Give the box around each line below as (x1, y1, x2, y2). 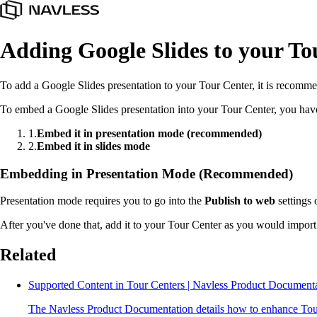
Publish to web (204, 195, 275, 207)
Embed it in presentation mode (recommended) (37, 127, 262, 139)
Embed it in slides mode (37, 139, 150, 152)
